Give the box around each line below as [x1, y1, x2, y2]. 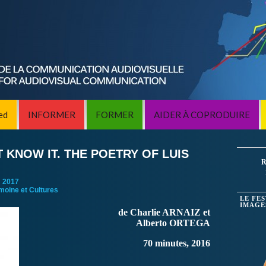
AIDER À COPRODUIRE [153, 109, 250, 120]
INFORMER [27, 109, 75, 120]
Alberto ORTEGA [135, 218, 210, 228]
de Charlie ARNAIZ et [118, 207, 210, 217]
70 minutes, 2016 [142, 238, 210, 248]
